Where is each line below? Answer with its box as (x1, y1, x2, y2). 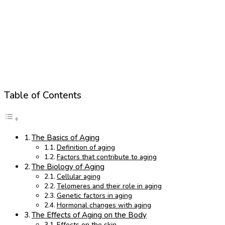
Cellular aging (56, 172, 100, 182)
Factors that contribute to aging (56, 152, 157, 162)
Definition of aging (56, 143, 115, 153)
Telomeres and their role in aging (56, 181, 162, 191)
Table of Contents (4, 89, 81, 102)
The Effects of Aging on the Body (32, 210, 147, 220)
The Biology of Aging (32, 162, 105, 172)
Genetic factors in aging (56, 191, 132, 201)
